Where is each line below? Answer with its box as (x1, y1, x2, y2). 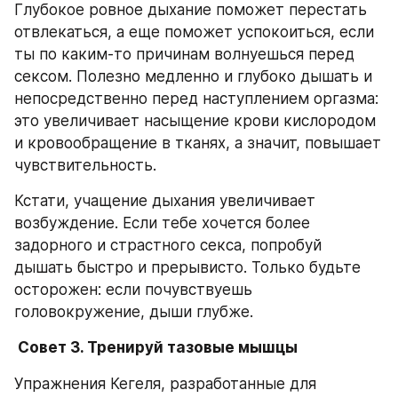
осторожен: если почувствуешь (14, 281, 252, 298)
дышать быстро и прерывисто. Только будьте (14, 259, 361, 276)
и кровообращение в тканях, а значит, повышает (14, 134, 381, 152)
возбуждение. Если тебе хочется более (14, 214, 310, 232)
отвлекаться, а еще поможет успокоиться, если (14, 23, 374, 41)
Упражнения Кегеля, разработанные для (14, 374, 316, 393)
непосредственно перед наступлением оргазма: (14, 90, 378, 107)
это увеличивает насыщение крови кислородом (14, 112, 376, 130)
